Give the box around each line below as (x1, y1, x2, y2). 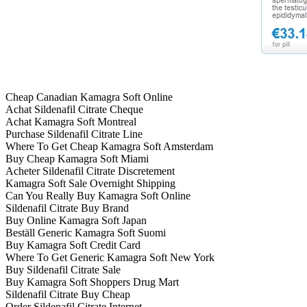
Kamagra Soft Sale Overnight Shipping (5, 177, 175, 190)
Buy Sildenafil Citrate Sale (5, 264, 121, 276)
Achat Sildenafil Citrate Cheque (5, 103, 143, 116)
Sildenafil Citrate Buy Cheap (5, 288, 130, 301)
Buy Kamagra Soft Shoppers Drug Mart (5, 276, 179, 288)
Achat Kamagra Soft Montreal (5, 116, 136, 128)
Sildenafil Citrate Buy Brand (5, 202, 129, 214)
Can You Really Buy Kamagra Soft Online (5, 190, 191, 202)
